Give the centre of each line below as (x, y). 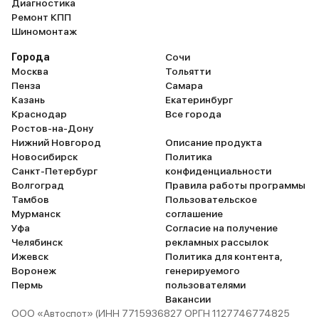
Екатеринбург (199, 100)
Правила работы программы (235, 185)
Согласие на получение (221, 228)
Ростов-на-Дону (52, 128)
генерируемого (203, 271)
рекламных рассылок (217, 242)
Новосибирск (45, 157)
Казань (28, 100)
